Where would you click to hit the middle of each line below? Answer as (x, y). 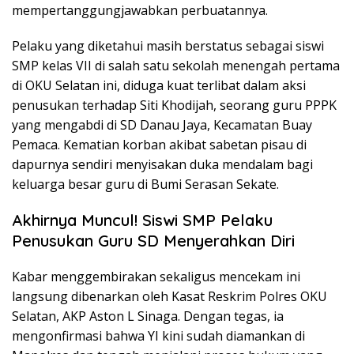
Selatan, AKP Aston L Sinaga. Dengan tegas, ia (148, 316)
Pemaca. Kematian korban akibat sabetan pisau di (159, 145)
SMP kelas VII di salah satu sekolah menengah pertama (176, 66)
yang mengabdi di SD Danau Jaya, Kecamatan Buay (162, 125)
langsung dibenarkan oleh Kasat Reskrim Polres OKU (169, 297)
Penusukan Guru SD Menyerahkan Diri (153, 241)
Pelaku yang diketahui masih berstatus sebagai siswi (168, 46)
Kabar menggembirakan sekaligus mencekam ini (156, 277)
